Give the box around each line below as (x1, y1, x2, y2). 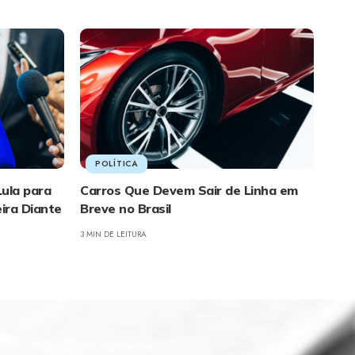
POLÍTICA (95, 157, 138, 170)
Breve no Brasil (80, 200, 171, 216)
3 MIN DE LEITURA (80, 227, 147, 240)
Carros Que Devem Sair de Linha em (80, 181, 298, 198)
